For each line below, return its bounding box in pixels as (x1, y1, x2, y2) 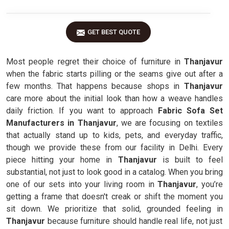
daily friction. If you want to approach (6, 106, 158, 116)
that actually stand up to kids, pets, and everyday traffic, (6, 130, 223, 140)
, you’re (196, 179, 223, 189)
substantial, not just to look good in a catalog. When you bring (6, 167, 223, 177)
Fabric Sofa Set (157, 106, 223, 116)
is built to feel (156, 155, 223, 165)
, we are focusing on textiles (116, 118, 223, 128)
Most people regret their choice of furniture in (6, 57, 184, 66)
